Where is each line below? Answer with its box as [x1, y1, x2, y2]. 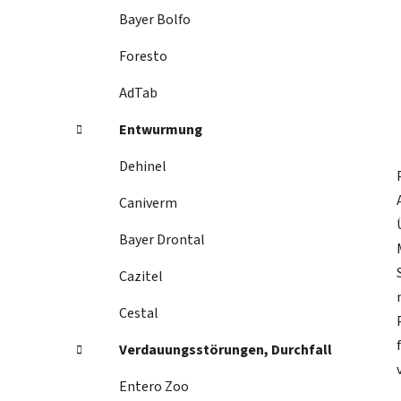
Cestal [119, 303, 158, 324]
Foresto [119, 47, 167, 67]
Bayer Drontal [119, 230, 205, 251]
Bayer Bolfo [119, 10, 191, 30]
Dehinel [119, 157, 166, 177]
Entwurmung [119, 120, 202, 141]
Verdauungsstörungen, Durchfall [119, 340, 332, 361]
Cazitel [119, 267, 163, 287]
